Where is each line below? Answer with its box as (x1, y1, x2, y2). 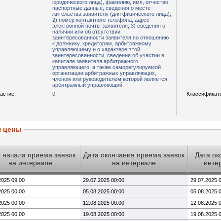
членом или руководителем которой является (52, 76, 167, 82)
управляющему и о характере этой (52, 46, 140, 52)
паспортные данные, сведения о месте (52, 5, 150, 11)
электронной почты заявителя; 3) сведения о (52, 23, 165, 29)
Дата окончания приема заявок (83, 151, 184, 159)
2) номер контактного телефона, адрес (52, 17, 149, 23)
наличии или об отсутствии (52, 29, 120, 35)
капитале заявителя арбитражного (52, 58, 138, 64)
